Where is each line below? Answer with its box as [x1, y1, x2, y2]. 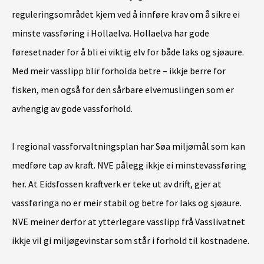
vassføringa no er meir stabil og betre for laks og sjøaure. [12, 197, 242, 209]
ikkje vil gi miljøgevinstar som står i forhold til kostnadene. [12, 235, 249, 247]
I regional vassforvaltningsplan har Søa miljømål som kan [12, 140, 245, 153]
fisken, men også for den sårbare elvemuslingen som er [12, 84, 234, 96]
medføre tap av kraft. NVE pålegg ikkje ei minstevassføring [12, 159, 246, 171]
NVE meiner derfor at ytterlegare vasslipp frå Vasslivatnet [12, 216, 245, 228]
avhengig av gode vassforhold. [12, 103, 133, 115]
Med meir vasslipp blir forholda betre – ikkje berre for [12, 65, 226, 77]
